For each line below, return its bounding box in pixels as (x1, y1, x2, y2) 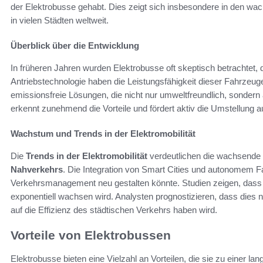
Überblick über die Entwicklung (11, 40, 139, 50)
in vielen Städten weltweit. (11, 15, 109, 25)
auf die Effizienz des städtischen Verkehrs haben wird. (11, 204, 217, 215)
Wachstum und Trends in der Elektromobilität (11, 128, 195, 139)
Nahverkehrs (11, 164, 63, 174)
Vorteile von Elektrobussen (11, 228, 171, 242)
